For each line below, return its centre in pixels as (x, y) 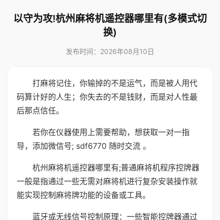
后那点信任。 (40, 110)
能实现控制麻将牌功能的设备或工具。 (83, 195)
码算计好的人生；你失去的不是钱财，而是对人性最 (107, 97)
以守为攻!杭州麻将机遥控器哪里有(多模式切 (110, 19)
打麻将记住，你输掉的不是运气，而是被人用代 (115, 83)
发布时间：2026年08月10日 (110, 51)
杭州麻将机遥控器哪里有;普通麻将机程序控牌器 (116, 167)
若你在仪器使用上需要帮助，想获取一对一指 (111, 132)
